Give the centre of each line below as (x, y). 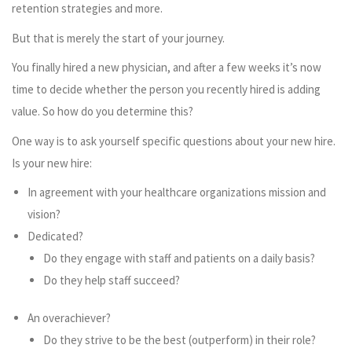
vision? (44, 214)
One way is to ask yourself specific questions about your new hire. (174, 141)
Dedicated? (55, 236)
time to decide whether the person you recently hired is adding (166, 90)
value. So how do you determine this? (103, 112)
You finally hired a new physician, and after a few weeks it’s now (167, 68)
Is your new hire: (52, 163)
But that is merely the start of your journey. (118, 38)
